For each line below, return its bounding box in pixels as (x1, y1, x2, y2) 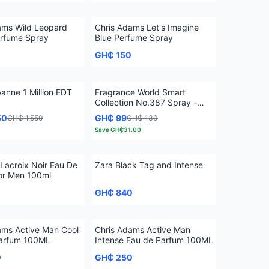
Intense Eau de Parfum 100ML (95, 235, 213, 245)
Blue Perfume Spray (95, 32, 173, 43)
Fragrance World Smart (95, 87, 186, 97)
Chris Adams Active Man (95, 225, 190, 235)
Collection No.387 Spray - (95, 97, 197, 107)
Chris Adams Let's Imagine (95, 22, 199, 32)
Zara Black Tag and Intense (95, 160, 203, 170)
